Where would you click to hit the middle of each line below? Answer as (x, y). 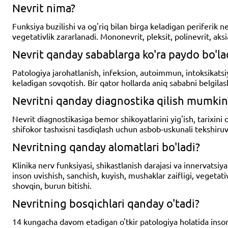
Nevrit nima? (44, 8)
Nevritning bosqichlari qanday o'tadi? (106, 203)
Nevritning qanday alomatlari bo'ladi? (106, 147)
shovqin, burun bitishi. (52, 185)
